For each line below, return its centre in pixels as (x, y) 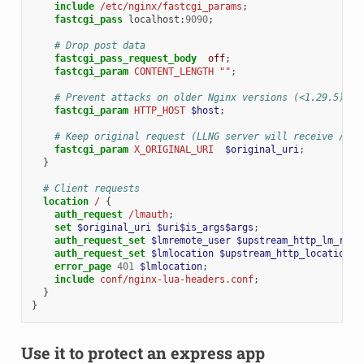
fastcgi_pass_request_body (125, 58)
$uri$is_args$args (205, 227)
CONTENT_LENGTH (173, 71)
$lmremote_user (191, 240)
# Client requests (91, 188)
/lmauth (148, 214)
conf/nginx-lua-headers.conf (176, 279)
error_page (82, 266)
